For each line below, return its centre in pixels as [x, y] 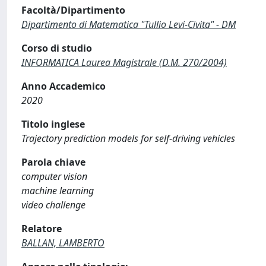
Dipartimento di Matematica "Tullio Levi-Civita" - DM [129, 24]
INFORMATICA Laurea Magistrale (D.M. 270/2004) [124, 62]
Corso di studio [57, 48]
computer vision [54, 176]
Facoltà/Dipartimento [73, 10]
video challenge [53, 205]
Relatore [42, 229]
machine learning [58, 191]
